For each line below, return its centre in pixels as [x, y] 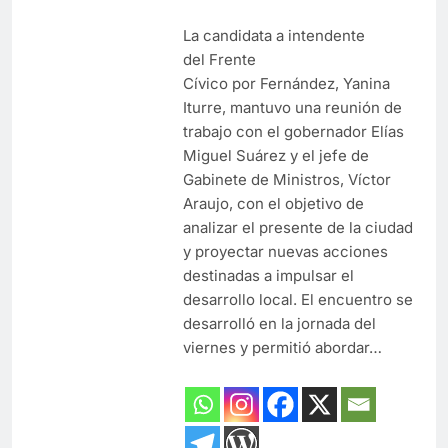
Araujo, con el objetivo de [273, 203]
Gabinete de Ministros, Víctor [286, 179]
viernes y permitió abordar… [282, 347]
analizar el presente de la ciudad [297, 227]
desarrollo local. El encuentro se [297, 299]
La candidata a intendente [273, 35]
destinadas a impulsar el [268, 275]
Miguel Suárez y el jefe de [275, 155]
